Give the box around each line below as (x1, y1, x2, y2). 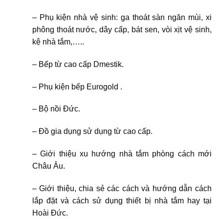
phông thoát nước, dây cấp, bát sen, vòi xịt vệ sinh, (32, 25, 212, 34)
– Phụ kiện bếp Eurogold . (32, 82, 122, 91)
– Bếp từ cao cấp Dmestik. (32, 60, 124, 68)
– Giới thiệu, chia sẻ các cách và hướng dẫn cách (32, 184, 212, 193)
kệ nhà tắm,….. (32, 38, 84, 46)
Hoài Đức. (32, 208, 68, 217)
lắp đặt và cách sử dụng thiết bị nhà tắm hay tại (32, 196, 212, 205)
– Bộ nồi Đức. (32, 105, 80, 113)
